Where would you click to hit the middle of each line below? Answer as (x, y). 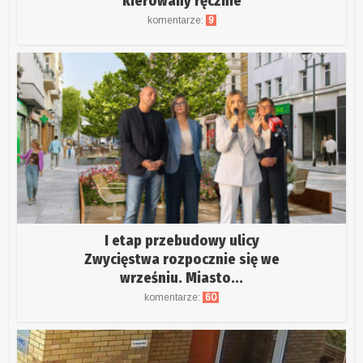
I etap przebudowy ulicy (181, 241)
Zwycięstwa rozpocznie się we (181, 260)
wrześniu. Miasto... (181, 278)
